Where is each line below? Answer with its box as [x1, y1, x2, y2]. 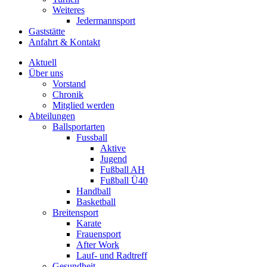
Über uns [29, 68, 63, 78]
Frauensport [76, 229, 121, 239]
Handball [76, 186, 111, 196]
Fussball [76, 132, 107, 142]
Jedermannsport [76, 15, 135, 26]
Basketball [76, 197, 116, 207]
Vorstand [52, 79, 86, 89]
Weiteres [52, 5, 85, 15]
